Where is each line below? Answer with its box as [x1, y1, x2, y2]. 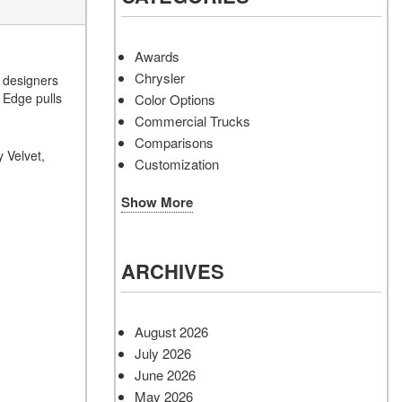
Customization [135, 154, 219, 173]
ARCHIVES [121, 257, 224, 285]
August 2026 [135, 322, 208, 341]
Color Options [135, 90, 215, 109]
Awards [135, 47, 179, 66]
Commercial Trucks [135, 111, 250, 130]
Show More [121, 192, 193, 212]
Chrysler [135, 68, 185, 87]
